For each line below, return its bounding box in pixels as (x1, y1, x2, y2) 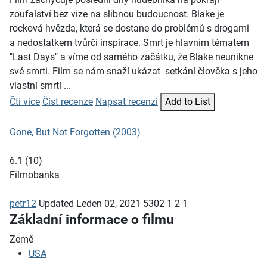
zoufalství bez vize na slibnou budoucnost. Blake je (10, 8, 224, 20)
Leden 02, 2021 (76, 198, 141, 209)
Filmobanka (10, 169, 60, 181)
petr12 (10, 198, 36, 209)
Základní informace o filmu (10, 211, 174, 228)
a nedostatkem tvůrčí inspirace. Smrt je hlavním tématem (10, 37, 249, 48)
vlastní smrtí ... (10, 80, 71, 91)
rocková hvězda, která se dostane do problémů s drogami (10, 23, 249, 34)
